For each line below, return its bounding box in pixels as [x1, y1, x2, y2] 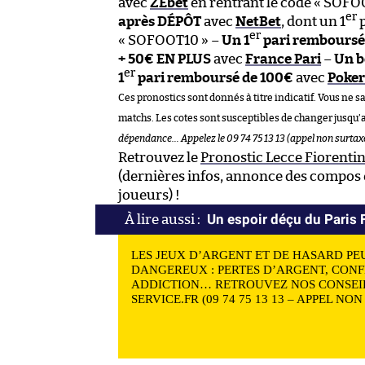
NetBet [235, 14, 281, 29]
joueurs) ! [118, 187, 180, 202]
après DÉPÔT [118, 14, 201, 29]
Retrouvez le [118, 150, 200, 165]
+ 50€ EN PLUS [118, 51, 211, 66]
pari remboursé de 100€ [135, 70, 293, 85]
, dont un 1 [281, 14, 345, 29]
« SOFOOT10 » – [118, 33, 222, 47]
